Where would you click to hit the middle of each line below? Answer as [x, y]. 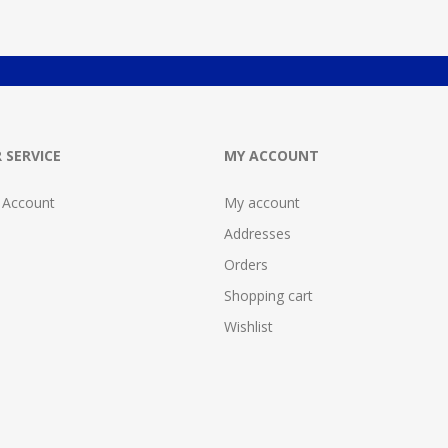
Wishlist [248, 326]
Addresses [257, 233]
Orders [246, 264]
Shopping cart [268, 295]
